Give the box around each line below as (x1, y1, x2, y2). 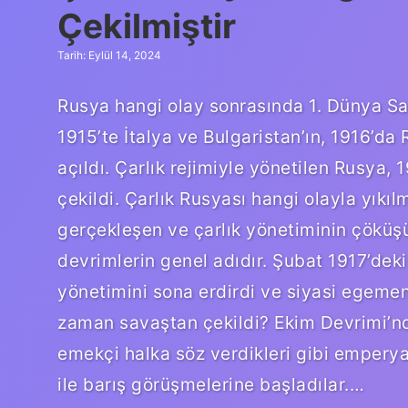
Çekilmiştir (57, 5, 236, 46)
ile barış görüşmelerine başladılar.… (57, 372, 364, 395)
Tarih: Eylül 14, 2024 (57, 48, 161, 62)
